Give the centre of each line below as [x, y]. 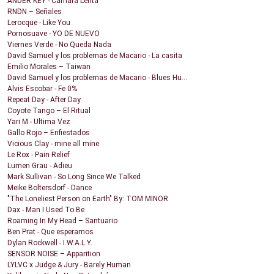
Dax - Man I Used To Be [46, 210]
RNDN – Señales [35, 12]
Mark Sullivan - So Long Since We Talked [74, 177]
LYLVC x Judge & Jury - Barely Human [69, 265]
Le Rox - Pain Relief [39, 155]
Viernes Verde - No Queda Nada [59, 45]
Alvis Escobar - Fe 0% [42, 89]
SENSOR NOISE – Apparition [54, 254]
